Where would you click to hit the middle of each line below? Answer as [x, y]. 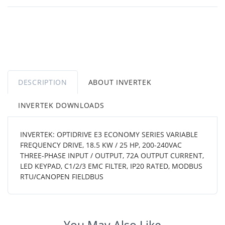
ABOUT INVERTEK [120, 82]
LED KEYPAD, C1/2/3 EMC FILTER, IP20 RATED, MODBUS [111, 166]
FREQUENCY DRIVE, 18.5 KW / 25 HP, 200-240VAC [101, 145]
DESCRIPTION [43, 82]
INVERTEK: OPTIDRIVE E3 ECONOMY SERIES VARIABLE [109, 134]
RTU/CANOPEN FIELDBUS [62, 176]
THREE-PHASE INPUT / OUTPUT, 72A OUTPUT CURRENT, [112, 155]
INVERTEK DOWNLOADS [61, 105]
